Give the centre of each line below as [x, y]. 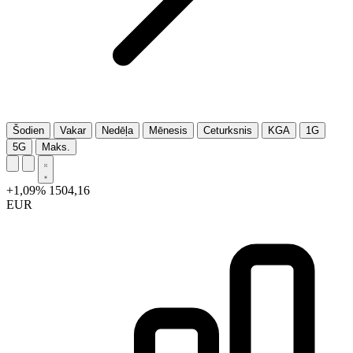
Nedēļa [117, 131]
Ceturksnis [228, 131]
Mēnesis [168, 131]
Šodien [28, 131]
